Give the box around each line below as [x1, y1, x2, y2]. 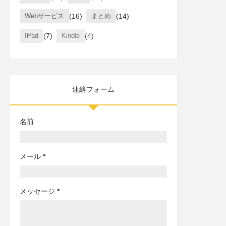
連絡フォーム [72, 85, 115, 94]
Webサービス [24, 12, 64, 20]
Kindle [61, 32, 80, 40]
